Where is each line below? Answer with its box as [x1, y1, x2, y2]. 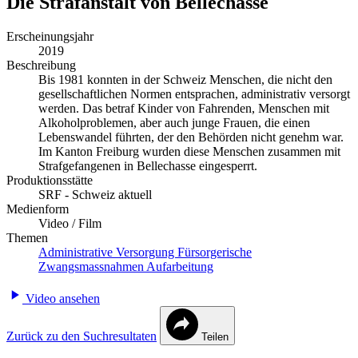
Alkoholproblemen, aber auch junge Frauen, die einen [38, 115, 310, 129]
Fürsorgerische [177, 245, 252, 259]
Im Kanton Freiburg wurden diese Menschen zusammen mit [38, 144, 340, 158]
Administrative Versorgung [38, 245, 177, 259]
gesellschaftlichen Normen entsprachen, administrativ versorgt [38, 86, 350, 101]
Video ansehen [22, 291, 100, 305]
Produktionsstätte [6, 173, 93, 187]
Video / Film [38, 216, 101, 230]
